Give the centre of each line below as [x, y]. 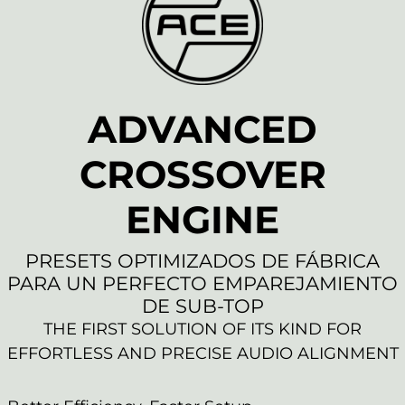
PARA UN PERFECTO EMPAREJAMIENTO [202, 284]
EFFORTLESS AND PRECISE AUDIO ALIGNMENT [202, 354]
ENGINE [202, 220]
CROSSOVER [202, 175]
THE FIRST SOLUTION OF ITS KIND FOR [202, 330]
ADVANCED [202, 130]
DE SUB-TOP [202, 306]
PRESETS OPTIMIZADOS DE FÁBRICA [202, 261]
